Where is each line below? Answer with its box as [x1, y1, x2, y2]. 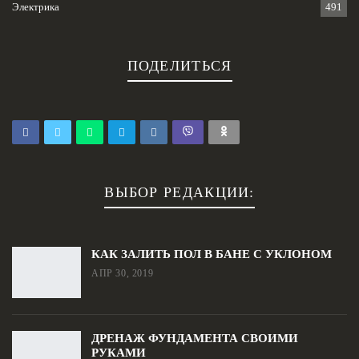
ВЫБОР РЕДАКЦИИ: [104, 184, 255, 200]
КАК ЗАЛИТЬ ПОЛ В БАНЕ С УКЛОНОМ [91, 247, 332, 260]
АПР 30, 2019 [91, 267, 154, 279]
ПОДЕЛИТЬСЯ [127, 58, 232, 75]
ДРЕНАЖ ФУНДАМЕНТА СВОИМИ [91, 331, 298, 345]
